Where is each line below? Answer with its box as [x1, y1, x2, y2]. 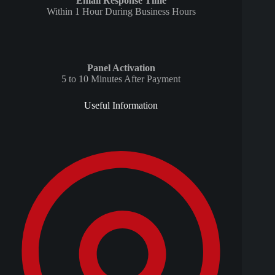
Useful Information [84, 99, 158, 110]
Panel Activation [87, 62, 155, 73]
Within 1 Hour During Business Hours [46, 6, 196, 17]
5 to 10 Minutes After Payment [61, 73, 181, 84]
